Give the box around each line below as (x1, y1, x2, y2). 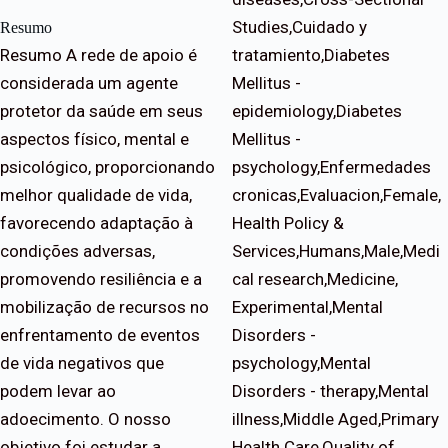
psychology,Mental (232, 353, 371, 374)
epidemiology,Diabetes (232, 101, 402, 122)
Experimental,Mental (232, 297, 383, 318)
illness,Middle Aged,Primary (232, 409, 439, 430)
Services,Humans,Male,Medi (232, 241, 440, 262)
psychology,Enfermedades (232, 157, 431, 178)
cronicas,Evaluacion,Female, (232, 185, 441, 206)
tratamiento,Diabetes (232, 45, 390, 66)
